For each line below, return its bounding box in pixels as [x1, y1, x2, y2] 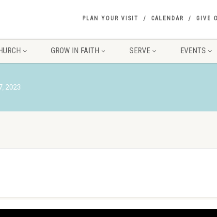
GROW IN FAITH [50, 46, 99, 55]
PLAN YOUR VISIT [82, 15, 139, 22]
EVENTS [180, 46, 206, 55]
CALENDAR [151, 15, 184, 22]
